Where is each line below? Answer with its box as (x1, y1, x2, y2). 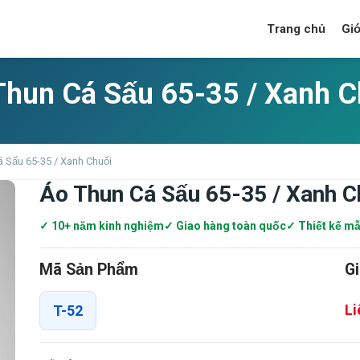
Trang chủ (267, 21, 325, 36)
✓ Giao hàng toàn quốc (164, 219, 286, 232)
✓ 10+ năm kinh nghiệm (39, 219, 164, 232)
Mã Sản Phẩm (39, 260, 138, 279)
